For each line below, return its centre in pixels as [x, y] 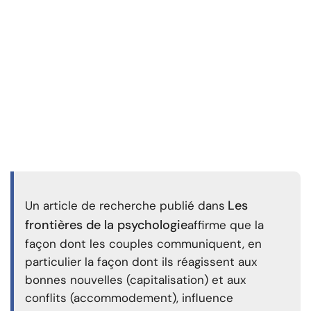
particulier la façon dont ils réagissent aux [141, 262]
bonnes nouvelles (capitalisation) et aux [135, 280]
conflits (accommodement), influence [129, 298]
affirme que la [226, 225]
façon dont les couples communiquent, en [143, 244]
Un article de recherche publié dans [125, 206]
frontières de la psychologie [106, 225]
